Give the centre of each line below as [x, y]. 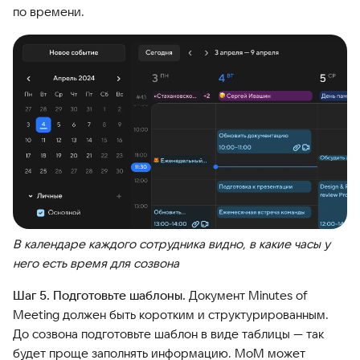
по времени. [49, 11]
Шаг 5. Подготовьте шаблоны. [99, 295]
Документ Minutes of [246, 295]
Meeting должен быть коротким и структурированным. [171, 314]
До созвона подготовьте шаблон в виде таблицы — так [168, 333]
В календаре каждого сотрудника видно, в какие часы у [172, 243]
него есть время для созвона [96, 263]
